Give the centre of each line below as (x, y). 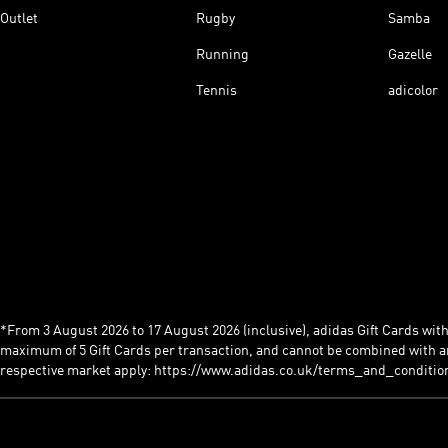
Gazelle (410, 54)
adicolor (413, 90)
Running (222, 54)
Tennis (216, 90)
